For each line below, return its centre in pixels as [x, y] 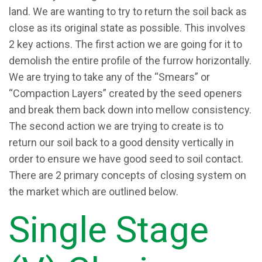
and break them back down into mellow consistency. [130, 110]
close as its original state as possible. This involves [127, 28]
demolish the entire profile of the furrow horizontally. [130, 61]
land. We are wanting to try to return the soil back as [128, 11]
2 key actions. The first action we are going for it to [125, 44]
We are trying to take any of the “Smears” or [109, 77]
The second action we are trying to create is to [116, 126]
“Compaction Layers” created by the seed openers [125, 93]
